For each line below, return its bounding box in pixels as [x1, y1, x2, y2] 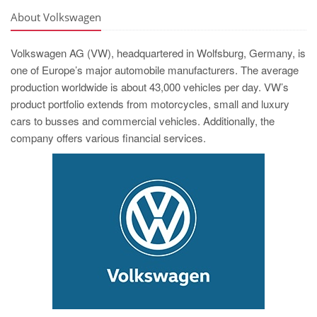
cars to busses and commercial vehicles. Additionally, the [11, 113, 275, 128]
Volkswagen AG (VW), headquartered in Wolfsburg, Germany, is [11, 45, 306, 60]
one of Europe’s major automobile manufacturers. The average [11, 62, 299, 77]
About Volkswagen [11, 9, 101, 24]
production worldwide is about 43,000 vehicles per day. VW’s [11, 79, 289, 94]
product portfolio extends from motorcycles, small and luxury [11, 96, 289, 111]
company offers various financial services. [11, 129, 206, 145]
